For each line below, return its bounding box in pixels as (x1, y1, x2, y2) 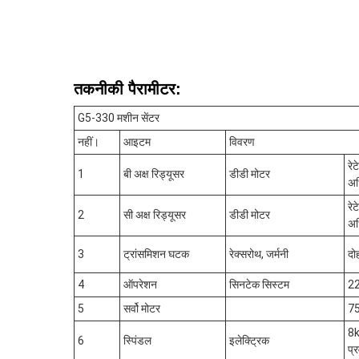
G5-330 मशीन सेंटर (78, 111, 159, 124)
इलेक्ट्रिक (229, 334, 269, 347)
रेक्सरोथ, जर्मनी (229, 248, 288, 260)
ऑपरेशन (123, 278, 157, 291)
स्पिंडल (123, 334, 151, 347)
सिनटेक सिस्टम (229, 278, 289, 291)
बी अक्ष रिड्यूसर (123, 167, 184, 180)
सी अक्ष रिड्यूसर (123, 208, 186, 221)
